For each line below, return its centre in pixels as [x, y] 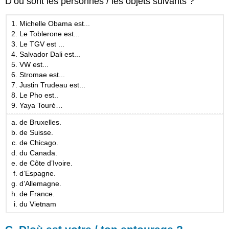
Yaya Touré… [41, 105]
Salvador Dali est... [50, 54]
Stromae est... [42, 74]
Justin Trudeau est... [53, 85]
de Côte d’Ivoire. [46, 163]
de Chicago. [39, 143]
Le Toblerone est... [50, 33]
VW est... [34, 64]
